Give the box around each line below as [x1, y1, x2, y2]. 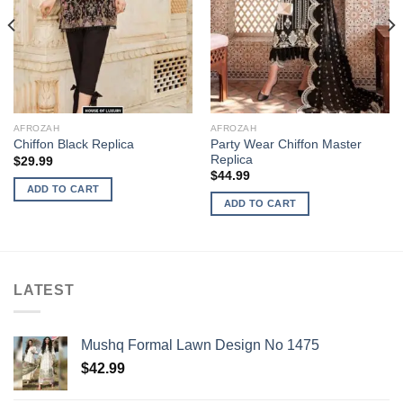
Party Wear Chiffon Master [210, 137, 362, 151]
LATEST [13, 282, 75, 298]
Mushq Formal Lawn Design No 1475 [81, 337, 319, 354]
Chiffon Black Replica [13, 138, 134, 152]
